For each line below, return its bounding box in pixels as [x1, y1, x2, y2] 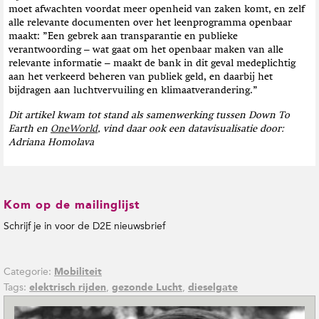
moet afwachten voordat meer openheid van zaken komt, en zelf [9, 4, 305, 14]
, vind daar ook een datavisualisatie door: [98, 123, 284, 134]
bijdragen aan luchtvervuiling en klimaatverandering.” [9, 85, 258, 95]
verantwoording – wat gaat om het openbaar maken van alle [9, 44, 283, 55]
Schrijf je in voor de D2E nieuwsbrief [4, 220, 165, 233]
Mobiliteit [54, 267, 102, 278]
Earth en [9, 123, 51, 134]
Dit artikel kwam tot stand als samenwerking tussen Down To [9, 110, 290, 120]
